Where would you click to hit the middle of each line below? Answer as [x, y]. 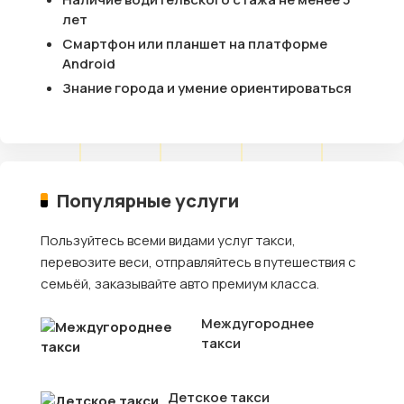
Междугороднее [258, 323]
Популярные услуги [148, 200]
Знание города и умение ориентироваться [207, 87]
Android [89, 63]
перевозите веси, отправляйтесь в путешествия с [198, 262]
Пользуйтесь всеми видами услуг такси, [168, 240]
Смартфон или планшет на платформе [195, 43]
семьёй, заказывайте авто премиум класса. [180, 283]
